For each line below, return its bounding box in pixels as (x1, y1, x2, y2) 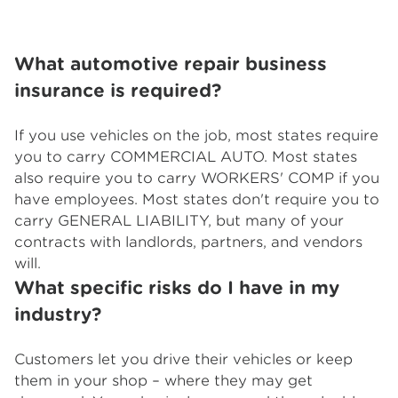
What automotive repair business (14, 53, 327, 75)
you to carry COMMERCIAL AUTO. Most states (14, 148, 357, 165)
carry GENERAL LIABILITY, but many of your (14, 212, 344, 229)
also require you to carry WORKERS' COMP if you (14, 170, 379, 187)
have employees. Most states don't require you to (14, 191, 379, 208)
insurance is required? (14, 80, 221, 101)
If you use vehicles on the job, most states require (14, 127, 378, 144)
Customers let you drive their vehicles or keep (14, 351, 353, 368)
